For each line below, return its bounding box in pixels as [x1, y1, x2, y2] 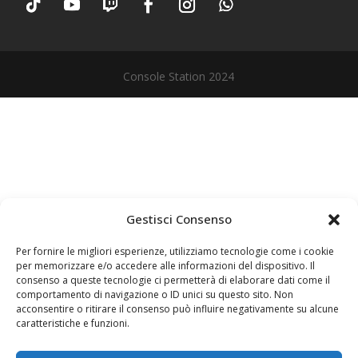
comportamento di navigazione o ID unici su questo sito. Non [16, 288, 293, 301]
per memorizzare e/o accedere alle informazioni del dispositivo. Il [16, 259, 315, 272]
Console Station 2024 [123, 69, 235, 85]
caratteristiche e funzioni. [16, 316, 129, 330]
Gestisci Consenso [126, 211, 232, 227]
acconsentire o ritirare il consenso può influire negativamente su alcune [16, 302, 339, 316]
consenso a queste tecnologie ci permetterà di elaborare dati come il [16, 273, 330, 287]
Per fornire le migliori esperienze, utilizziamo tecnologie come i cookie [16, 245, 334, 258]
